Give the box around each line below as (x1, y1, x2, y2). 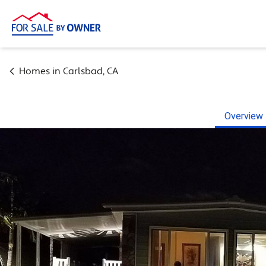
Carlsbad (63, 65, 103, 77)
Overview (224, 110, 263, 122)
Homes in (19, 65, 63, 77)
